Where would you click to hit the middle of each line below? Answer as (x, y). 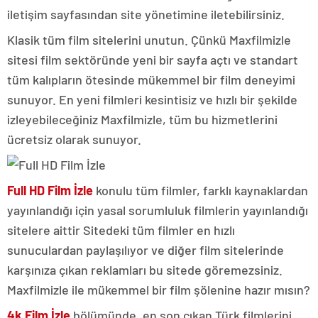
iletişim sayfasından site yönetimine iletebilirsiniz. (146, 14)
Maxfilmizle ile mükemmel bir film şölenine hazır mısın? (159, 290)
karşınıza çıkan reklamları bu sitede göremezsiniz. (145, 270)
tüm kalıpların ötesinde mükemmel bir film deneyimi (151, 79)
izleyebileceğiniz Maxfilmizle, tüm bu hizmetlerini (142, 119)
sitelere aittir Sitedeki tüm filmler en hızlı (121, 230)
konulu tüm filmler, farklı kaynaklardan (201, 190)
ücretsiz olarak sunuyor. (74, 139)
